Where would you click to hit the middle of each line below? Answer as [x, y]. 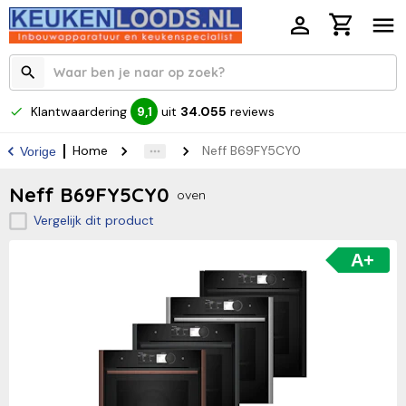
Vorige [38, 151]
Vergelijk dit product [93, 221]
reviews [252, 111]
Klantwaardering [79, 111]
